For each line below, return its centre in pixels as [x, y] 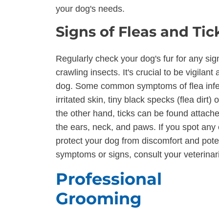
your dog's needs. [90, 9]
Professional [109, 179]
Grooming [99, 198]
